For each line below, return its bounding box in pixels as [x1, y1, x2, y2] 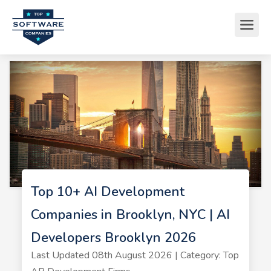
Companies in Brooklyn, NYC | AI [30, 206, 230, 224]
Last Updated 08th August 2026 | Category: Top [30, 249, 239, 262]
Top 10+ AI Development [30, 183, 184, 201]
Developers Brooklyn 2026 [30, 229, 196, 247]
